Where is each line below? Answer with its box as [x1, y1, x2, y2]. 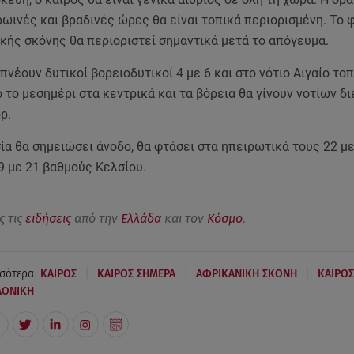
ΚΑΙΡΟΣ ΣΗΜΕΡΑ [96, 266, 175, 281]
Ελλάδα [120, 211, 161, 227]
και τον [160, 211, 207, 227]
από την [70, 211, 121, 227]
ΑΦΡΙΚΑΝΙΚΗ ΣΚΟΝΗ [195, 266, 297, 281]
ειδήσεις [24, 211, 71, 227]
